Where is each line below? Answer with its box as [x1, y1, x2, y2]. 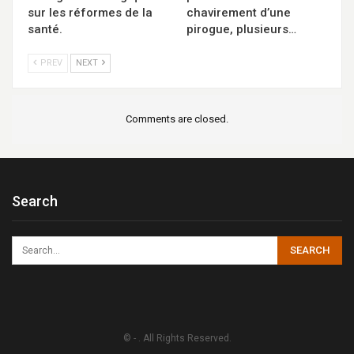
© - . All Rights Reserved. [122, 332, 232, 344]
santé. [28, 22, 62, 37]
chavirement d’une [186, 6, 291, 21]
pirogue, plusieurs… [186, 22, 296, 37]
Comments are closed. [126, 113, 228, 126]
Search [12, 192, 58, 209]
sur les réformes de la [28, 6, 153, 21]
